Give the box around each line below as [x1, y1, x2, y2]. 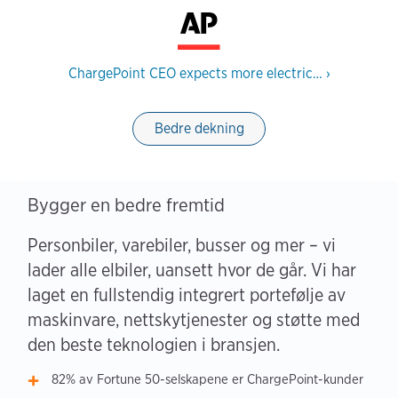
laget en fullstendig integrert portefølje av [28, 284, 346, 306]
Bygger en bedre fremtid [28, 194, 225, 217]
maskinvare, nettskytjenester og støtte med [28, 309, 360, 331]
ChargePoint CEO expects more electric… [68, 65, 326, 82]
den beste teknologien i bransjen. [28, 334, 280, 356]
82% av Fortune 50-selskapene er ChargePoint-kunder [52, 371, 364, 388]
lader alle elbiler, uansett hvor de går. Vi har [28, 259, 356, 282]
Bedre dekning [154, 120, 244, 138]
